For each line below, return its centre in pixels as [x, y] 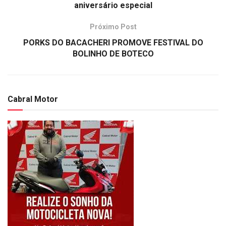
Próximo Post [113, 26]
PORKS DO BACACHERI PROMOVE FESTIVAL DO [113, 42]
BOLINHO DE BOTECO [113, 53]
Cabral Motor [33, 99]
